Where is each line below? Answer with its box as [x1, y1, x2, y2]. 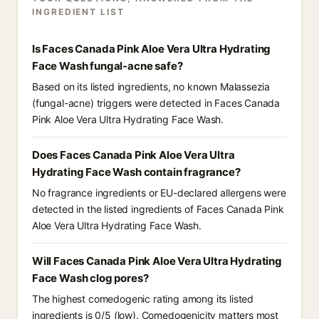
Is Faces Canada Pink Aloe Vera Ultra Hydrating [32, 42, 271, 56]
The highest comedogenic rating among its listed [32, 293, 254, 305]
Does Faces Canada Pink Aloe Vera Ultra [32, 148, 235, 162]
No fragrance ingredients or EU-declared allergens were [32, 187, 286, 199]
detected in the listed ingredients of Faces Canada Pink [32, 203, 284, 215]
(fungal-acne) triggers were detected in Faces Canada [32, 97, 281, 109]
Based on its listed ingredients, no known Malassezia [32, 80, 271, 93]
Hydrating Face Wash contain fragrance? [32, 165, 241, 179]
